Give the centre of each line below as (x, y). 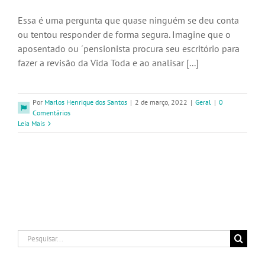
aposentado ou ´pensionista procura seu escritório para (129, 49)
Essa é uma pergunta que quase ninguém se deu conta (128, 20)
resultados (38, 251)
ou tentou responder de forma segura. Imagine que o (124, 34)
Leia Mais (31, 123)
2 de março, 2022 (161, 102)
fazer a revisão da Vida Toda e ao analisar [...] (108, 63)
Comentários (51, 113)
